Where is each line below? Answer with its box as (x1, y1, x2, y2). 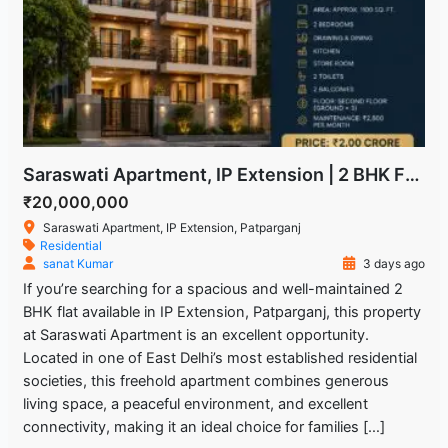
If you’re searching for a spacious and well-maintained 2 (22, 280, 403, 299)
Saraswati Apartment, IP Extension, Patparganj (42, 220, 301, 236)
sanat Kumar (42, 256, 113, 272)
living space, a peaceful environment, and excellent (22, 395, 368, 414)
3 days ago (360, 256, 426, 272)
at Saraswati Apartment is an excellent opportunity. (22, 326, 369, 345)
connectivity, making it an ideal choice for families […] (22, 418, 385, 437)
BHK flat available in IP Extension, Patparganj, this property (22, 303, 421, 322)
